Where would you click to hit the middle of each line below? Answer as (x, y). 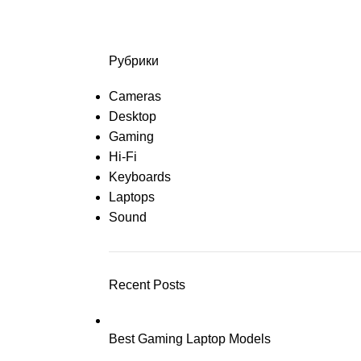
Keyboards (139, 177)
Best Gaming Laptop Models (189, 339)
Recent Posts (147, 285)
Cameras (135, 96)
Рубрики (133, 61)
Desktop (132, 116)
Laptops (131, 197)
